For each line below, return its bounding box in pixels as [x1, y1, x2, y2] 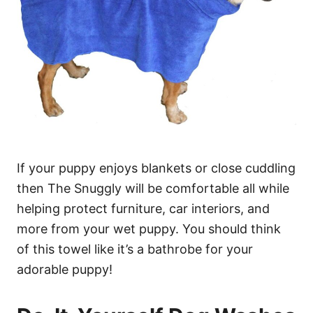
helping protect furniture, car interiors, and [17, 201, 270, 216]
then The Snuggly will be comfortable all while [17, 180, 289, 196]
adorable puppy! [17, 261, 112, 277]
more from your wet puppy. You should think [17, 221, 281, 236]
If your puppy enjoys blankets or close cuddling [17, 160, 296, 175]
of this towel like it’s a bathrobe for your [17, 241, 253, 256]
